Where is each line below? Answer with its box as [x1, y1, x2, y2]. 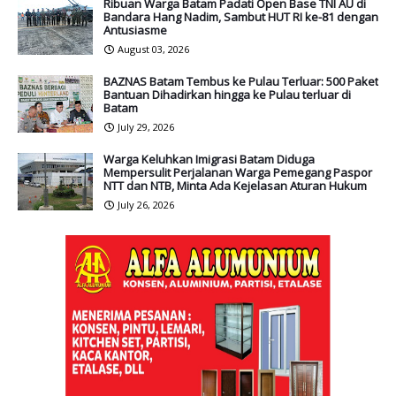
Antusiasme [103, 21, 167, 38]
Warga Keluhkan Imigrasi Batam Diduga [103, 150, 315, 167]
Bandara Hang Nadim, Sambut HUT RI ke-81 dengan [103, 8, 378, 25]
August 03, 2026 [118, 42, 189, 56]
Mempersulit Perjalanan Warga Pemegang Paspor [103, 164, 372, 180]
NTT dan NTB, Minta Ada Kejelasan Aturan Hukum [103, 177, 367, 194]
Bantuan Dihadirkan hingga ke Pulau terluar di [103, 86, 351, 103]
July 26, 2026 [118, 197, 174, 211]
